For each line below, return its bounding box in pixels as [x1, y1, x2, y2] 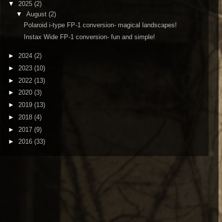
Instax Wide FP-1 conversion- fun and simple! [24, 33, 156, 41]
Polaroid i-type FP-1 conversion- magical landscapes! [24, 21, 177, 29]
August [26, 10, 49, 18]
